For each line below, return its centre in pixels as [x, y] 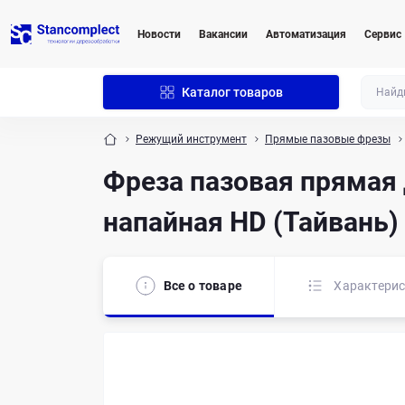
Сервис [383, 34]
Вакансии [223, 34]
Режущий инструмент [191, 139]
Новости [159, 34]
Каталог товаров [232, 92]
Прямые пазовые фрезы [328, 139]
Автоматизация [306, 34]
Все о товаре [203, 285]
